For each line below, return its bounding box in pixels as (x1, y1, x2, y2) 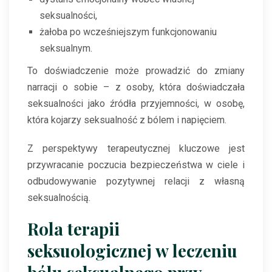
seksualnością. (27, 192, 90, 204)
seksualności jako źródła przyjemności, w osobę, (27, 98, 245, 110)
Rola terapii (27, 217, 120, 240)
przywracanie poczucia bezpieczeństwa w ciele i (27, 159, 245, 171)
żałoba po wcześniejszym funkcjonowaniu (39, 26, 217, 38)
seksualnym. (39, 42, 92, 55)
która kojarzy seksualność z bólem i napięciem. (27, 114, 226, 126)
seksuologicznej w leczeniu (27, 239, 237, 262)
